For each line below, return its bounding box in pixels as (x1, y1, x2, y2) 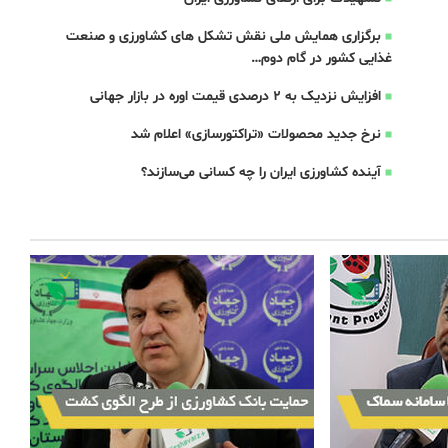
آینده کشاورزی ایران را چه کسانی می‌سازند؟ (140, 163, 381, 182)
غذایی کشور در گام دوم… (250, 49, 392, 68)
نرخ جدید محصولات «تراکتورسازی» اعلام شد (130, 125, 381, 144)
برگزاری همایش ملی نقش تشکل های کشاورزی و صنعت (65, 27, 381, 46)
